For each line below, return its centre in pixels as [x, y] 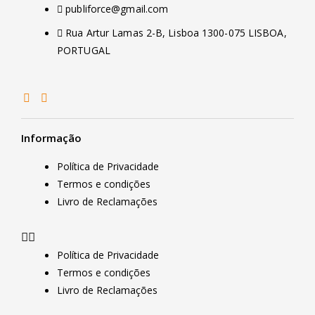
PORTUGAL [84, 50]
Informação [51, 138]
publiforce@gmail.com [117, 8]
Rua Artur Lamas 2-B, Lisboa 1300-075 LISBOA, [176, 32]
